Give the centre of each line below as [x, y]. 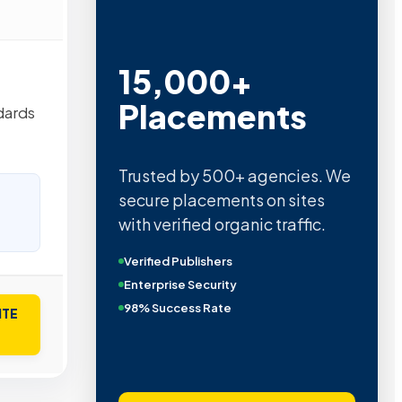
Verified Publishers [178, 262]
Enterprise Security [180, 285]
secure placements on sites [221, 200]
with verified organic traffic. [222, 224]
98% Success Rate [177, 308]
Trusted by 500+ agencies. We [234, 176]
